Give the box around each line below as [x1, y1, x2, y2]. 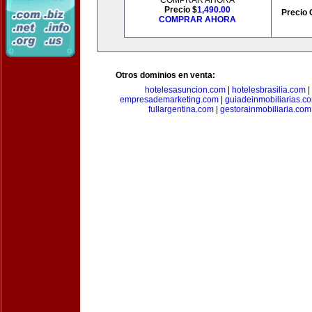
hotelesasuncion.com [144, 85, 226, 95]
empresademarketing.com [119, 95, 219, 104]
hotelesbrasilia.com [231, 85, 306, 95]
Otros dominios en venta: [116, 70, 215, 80]
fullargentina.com [148, 104, 214, 114]
